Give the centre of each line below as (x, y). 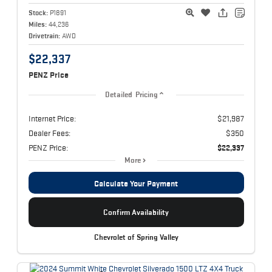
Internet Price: (52, 118)
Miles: (37, 24)
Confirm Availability (136, 212)
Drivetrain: (44, 35)
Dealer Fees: (49, 133)
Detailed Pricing (131, 94)
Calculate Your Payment (136, 183)
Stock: (38, 12)
